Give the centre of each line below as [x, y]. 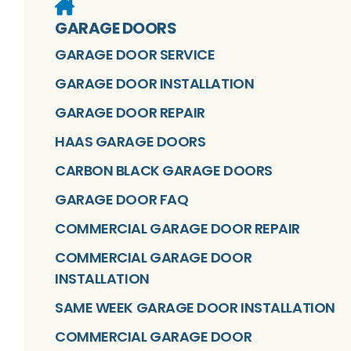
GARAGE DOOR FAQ [122, 200]
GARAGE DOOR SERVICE [135, 55]
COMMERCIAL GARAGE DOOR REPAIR [177, 229]
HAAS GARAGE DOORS [130, 142]
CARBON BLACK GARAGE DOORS [164, 171]
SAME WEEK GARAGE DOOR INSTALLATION [195, 308]
